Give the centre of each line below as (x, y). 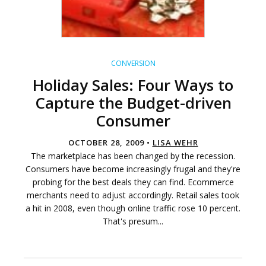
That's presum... (133, 221)
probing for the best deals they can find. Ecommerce (133, 182)
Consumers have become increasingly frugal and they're (133, 169)
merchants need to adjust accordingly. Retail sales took (133, 195)
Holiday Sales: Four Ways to (133, 85)
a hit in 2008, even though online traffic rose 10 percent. (133, 208)
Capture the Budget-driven (133, 103)
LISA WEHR (175, 143)
